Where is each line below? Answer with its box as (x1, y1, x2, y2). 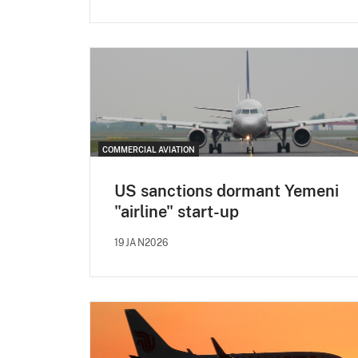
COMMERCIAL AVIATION (102, 145, 195, 155)
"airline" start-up (114, 202, 239, 222)
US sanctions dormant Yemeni (114, 181, 339, 201)
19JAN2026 (114, 237, 169, 249)
